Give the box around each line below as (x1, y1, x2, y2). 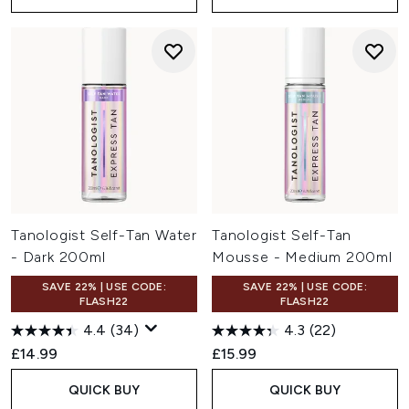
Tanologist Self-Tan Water (11, 226, 198, 244)
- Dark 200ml (11, 248, 106, 266)
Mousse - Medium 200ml (212, 248, 393, 266)
